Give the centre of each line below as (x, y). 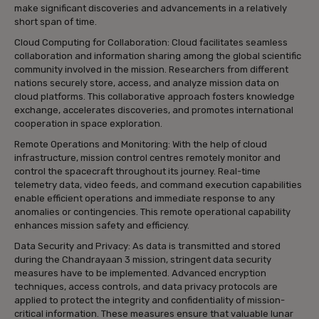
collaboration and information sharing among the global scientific (158, 56)
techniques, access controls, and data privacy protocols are (146, 287)
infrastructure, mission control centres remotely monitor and (147, 158)
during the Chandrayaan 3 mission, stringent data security (143, 260)
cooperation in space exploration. (88, 124)
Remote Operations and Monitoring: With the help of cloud (141, 145)
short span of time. (56, 22)
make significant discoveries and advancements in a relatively (151, 9)
